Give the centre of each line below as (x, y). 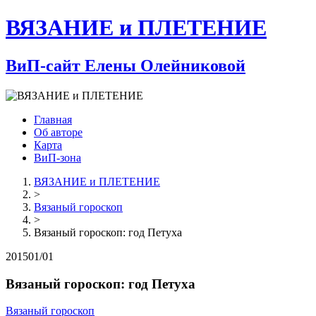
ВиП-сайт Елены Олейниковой (126, 65)
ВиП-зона (57, 157)
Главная (53, 119)
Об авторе (58, 132)
